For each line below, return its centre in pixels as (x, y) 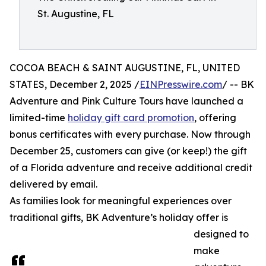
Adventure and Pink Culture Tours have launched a (126, 101)
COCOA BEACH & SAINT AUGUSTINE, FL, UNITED (125, 68)
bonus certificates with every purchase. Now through (130, 134)
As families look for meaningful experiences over (121, 201)
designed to (221, 234)
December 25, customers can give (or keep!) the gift (128, 151)
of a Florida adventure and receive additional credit (131, 167)
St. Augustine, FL (76, 14)
